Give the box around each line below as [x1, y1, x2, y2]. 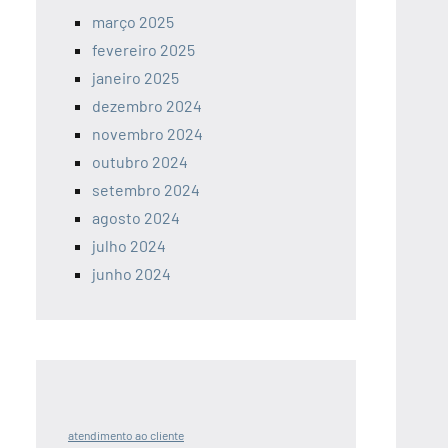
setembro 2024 [92, 180, 200, 199]
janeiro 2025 [92, 68, 179, 87]
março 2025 [92, 12, 174, 31]
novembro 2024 [92, 124, 203, 143]
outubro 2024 [92, 152, 188, 171]
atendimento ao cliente [68, 428, 184, 442]
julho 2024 [92, 236, 166, 255]
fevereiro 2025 [92, 40, 195, 59]
